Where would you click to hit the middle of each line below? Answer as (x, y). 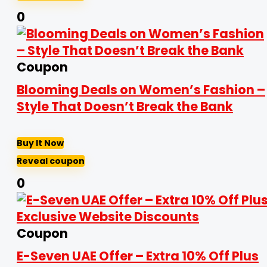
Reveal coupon (51, 161)
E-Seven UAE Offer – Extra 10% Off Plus (138, 256)
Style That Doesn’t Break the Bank (125, 106)
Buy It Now (40, 143)
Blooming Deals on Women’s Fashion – (141, 90)
